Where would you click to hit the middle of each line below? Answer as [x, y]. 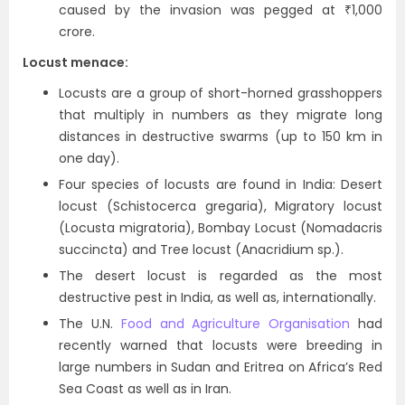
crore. [77, 32]
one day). [89, 158]
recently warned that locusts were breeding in [221, 345]
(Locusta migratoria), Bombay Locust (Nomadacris [221, 228]
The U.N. [90, 324]
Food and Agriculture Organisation [235, 324]
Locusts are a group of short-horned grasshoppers [221, 93]
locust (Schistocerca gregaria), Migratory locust [221, 206]
